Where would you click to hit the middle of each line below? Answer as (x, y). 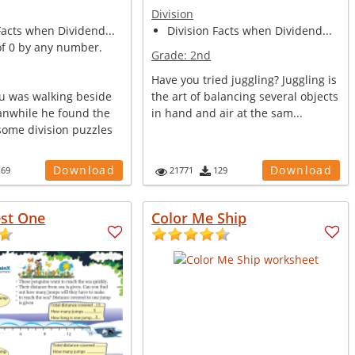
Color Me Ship (199, 218)
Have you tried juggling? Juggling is (244, 80)
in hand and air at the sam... (227, 113)
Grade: (171, 55)
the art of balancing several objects (245, 96)
